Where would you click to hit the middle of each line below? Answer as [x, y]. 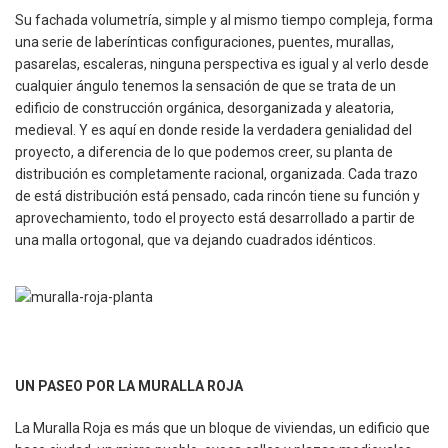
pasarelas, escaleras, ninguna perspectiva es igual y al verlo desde [222, 63]
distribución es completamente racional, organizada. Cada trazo [216, 173]
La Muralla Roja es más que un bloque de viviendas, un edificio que [222, 427]
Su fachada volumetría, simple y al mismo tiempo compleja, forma [224, 19]
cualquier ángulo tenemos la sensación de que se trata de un [205, 85]
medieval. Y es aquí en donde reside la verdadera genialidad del [213, 129]
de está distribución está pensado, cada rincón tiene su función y [217, 195]
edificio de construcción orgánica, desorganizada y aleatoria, [204, 107]
